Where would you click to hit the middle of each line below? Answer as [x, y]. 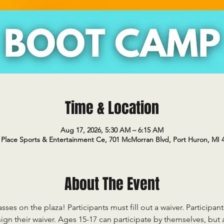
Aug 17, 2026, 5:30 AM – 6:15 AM [112, 130]
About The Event [112, 184]
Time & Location [112, 108]
